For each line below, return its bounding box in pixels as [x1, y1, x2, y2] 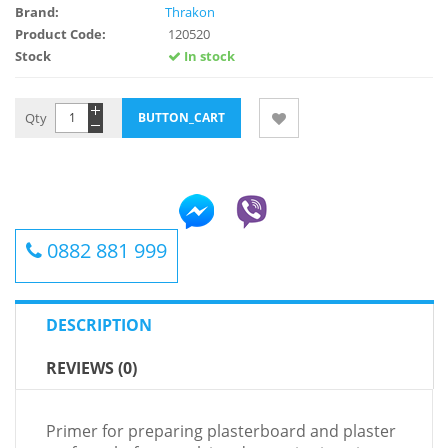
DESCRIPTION [46, 314, 152, 336]
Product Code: [15, 25, 106, 43]
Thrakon [165, 3, 215, 21]
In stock [181, 47, 235, 65]
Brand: [15, 3, 59, 21]
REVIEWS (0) [46, 357, 137, 379]
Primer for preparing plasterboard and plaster [46, 420, 396, 442]
